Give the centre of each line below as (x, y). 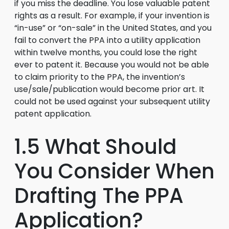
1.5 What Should (96, 147)
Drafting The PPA (99, 196)
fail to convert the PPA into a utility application (107, 40)
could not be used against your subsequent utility (112, 101)
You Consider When (114, 171)
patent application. (53, 114)
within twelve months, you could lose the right (106, 52)
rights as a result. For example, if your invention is (112, 16)
